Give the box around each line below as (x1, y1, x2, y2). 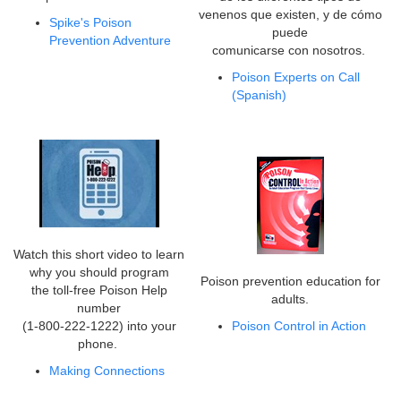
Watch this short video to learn (13, 247, 184, 262)
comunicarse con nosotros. (211, 43, 369, 58)
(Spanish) (232, 88, 286, 103)
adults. (271, 292, 309, 307)
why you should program (29, 265, 169, 280)
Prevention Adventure (49, 33, 171, 48)
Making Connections (49, 363, 165, 379)
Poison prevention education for (200, 274, 380, 289)
